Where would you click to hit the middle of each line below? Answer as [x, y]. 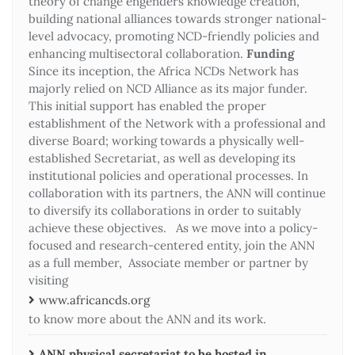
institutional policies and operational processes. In [168, 175]
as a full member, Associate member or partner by [168, 262]
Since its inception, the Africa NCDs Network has [164, 71]
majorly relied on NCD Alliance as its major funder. [168, 88]
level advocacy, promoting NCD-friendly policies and [174, 36]
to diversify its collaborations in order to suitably [165, 210]
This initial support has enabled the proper [147, 105]
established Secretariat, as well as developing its [162, 158]
